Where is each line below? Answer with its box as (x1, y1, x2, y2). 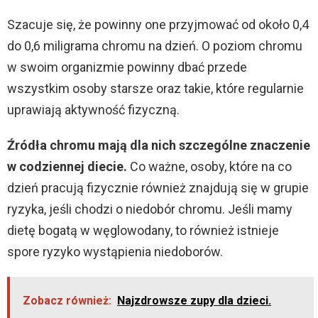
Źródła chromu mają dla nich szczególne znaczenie (7, 137, 310, 153)
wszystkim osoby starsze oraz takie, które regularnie (7, 80, 304, 96)
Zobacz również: (23, 293, 111, 307)
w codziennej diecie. (7, 158, 130, 174)
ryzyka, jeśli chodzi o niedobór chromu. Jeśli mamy (7, 201, 292, 216)
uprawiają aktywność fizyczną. (7, 102, 180, 117)
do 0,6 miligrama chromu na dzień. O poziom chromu (7, 38, 302, 53)
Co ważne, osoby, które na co (130, 158, 292, 174)
